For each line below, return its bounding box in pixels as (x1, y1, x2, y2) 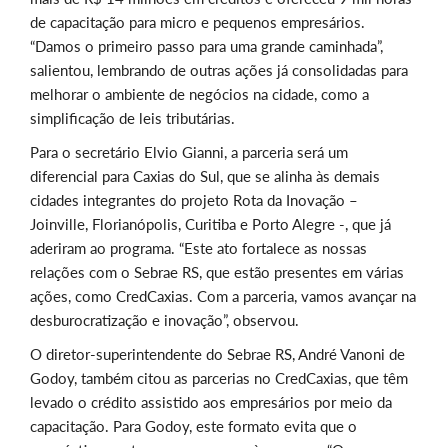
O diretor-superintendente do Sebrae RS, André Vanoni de (30, 345, 405, 364)
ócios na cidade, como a (213, 85, 369, 104)
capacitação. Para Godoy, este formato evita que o (30, 417, 357, 436)
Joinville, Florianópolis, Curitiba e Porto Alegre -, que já (30, 215, 391, 234)
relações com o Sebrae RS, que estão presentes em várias (30, 263, 404, 282)
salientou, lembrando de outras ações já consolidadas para (30, 61, 408, 80)
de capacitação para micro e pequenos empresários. (30, 13, 365, 32)
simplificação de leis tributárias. (30, 109, 235, 128)
